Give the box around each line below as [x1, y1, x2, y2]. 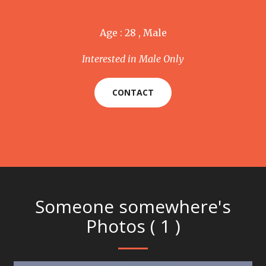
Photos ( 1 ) [85, 214, 180, 238]
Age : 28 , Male [99, 27, 167, 39]
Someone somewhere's [35, 194, 231, 218]
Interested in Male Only [82, 53, 184, 65]
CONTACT [112, 87, 154, 98]
